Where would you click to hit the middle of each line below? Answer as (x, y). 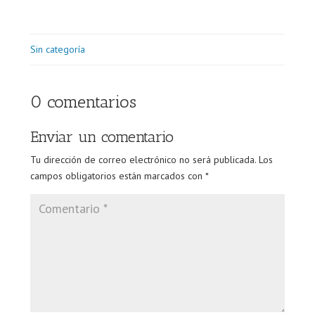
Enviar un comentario (102, 137)
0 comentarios (83, 102)
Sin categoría (57, 49)
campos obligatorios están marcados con (117, 176)
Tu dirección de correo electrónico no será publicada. (143, 160)
